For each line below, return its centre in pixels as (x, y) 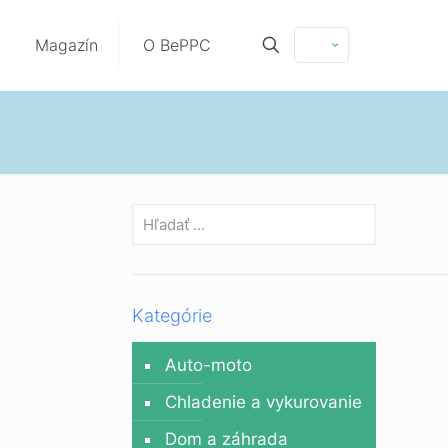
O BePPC (177, 45)
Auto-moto (208, 365)
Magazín (66, 45)
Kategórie (171, 315)
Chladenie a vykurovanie (263, 402)
